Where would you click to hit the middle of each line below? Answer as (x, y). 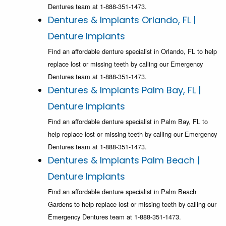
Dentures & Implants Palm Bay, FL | (124, 90)
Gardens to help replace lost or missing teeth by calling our (132, 204)
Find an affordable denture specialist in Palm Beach (122, 192)
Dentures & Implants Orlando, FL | (122, 20)
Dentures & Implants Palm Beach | (124, 160)
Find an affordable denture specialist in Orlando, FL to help (132, 51)
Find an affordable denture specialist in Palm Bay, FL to (128, 122)
